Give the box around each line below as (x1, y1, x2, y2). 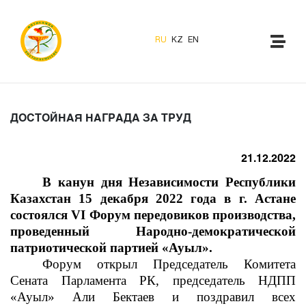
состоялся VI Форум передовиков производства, (10, 208, 296, 222)
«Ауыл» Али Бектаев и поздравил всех (10, 290, 296, 304)
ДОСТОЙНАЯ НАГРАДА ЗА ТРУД (10, 111, 191, 124)
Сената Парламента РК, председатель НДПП (10, 273, 296, 288)
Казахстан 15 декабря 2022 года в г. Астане (10, 191, 296, 206)
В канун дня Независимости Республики (42, 175, 296, 189)
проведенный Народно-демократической (10, 224, 296, 238)
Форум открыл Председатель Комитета (42, 257, 296, 271)
